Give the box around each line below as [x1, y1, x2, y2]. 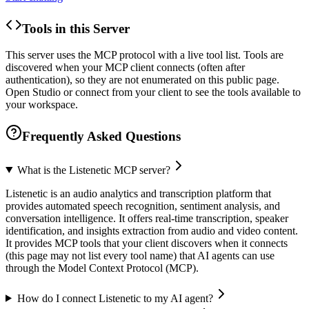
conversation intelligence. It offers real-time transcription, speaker [6, 212, 288, 224]
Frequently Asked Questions [22, 128, 181, 143]
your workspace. [6, 99, 78, 111]
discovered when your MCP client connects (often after [6, 61, 245, 74]
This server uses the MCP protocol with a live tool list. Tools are [6, 49, 283, 61]
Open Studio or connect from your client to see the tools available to [6, 86, 301, 99]
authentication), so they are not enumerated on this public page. [6, 74, 279, 86]
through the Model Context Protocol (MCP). [6, 261, 199, 274]
